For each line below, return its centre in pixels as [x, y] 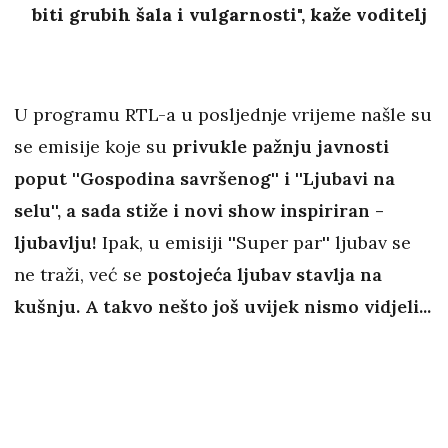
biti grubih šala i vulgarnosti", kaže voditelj [229, 15]
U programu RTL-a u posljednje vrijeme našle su [223, 115]
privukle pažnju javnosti [280, 147]
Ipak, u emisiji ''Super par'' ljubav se [256, 243]
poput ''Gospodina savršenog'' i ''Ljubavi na [204, 179]
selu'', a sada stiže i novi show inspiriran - [199, 211]
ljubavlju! [58, 243]
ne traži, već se [80, 275]
